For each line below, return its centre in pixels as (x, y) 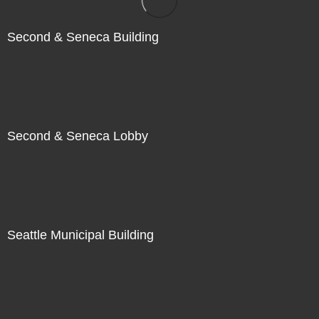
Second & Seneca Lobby (78, 136)
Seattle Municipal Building (80, 235)
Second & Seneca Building (83, 37)
